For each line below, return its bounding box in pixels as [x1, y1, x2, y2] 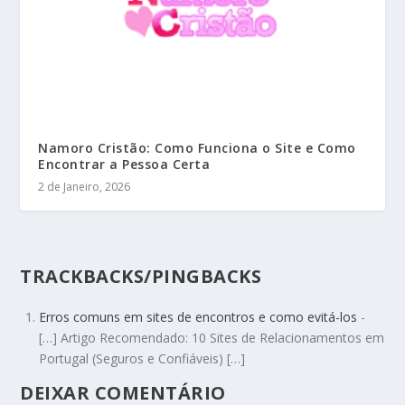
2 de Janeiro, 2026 [38, 178, 131, 194]
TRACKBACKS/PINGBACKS [20, 263, 262, 288]
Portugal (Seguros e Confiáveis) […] [39, 349, 246, 367]
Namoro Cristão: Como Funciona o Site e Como [38, 138, 356, 156]
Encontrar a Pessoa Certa [38, 155, 211, 173]
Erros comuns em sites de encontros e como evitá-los [39, 307, 358, 325]
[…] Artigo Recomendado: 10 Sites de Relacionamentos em [39, 328, 385, 346]
